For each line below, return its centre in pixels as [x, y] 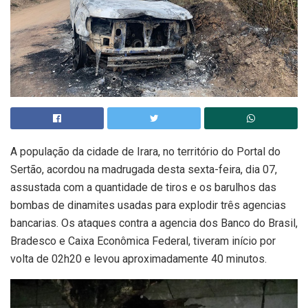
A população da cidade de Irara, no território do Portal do [145, 152]
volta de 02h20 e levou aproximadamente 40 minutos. [139, 259]
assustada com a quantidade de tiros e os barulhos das [143, 188]
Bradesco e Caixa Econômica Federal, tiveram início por [143, 241]
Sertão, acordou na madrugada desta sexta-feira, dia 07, [144, 170]
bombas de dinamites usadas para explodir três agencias [148, 206]
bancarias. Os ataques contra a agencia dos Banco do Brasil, [154, 223]
